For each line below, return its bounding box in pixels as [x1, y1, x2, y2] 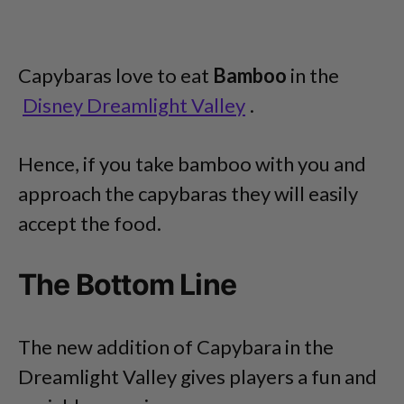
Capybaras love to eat [18, 63, 213, 88]
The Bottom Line [18, 267, 236, 303]
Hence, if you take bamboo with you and [18, 151, 366, 177]
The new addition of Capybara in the [18, 335, 334, 360]
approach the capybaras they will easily [18, 181, 358, 207]
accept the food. [18, 211, 161, 236]
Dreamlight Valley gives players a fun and [18, 364, 377, 390]
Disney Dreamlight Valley [23, 93, 245, 118]
